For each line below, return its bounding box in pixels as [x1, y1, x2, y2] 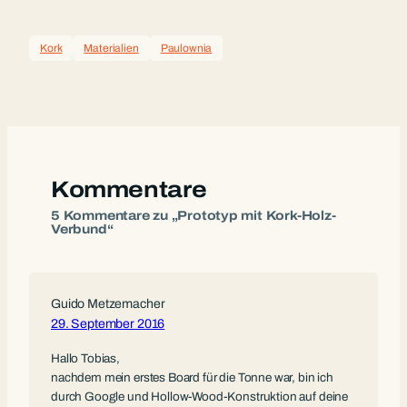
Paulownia [160, 41, 213, 55]
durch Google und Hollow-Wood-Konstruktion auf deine [51, 389, 349, 403]
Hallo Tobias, [51, 351, 120, 365]
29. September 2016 [51, 316, 165, 331]
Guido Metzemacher [51, 296, 165, 311]
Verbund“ [51, 222, 114, 236]
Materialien [84, 41, 139, 55]
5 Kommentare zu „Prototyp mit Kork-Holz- [51, 208, 336, 223]
